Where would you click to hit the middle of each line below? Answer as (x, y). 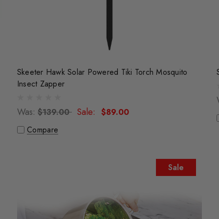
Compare (43, 130)
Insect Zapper (41, 84)
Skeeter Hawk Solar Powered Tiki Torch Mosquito (102, 72)
